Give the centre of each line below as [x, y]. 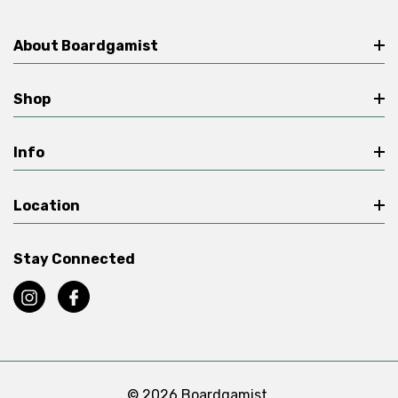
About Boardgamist [86, 45]
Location [47, 205]
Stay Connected [74, 259]
